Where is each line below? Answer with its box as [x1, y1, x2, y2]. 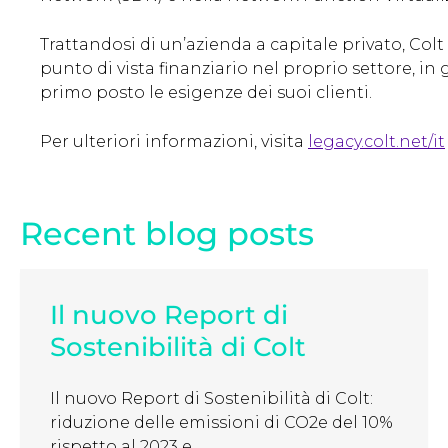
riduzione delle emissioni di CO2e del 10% [50, 413, 393, 433]
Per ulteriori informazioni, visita [40, 132, 308, 152]
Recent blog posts [20, 214, 314, 254]
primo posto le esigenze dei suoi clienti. [40, 83, 372, 103]
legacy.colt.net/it [308, 132, 445, 152]
